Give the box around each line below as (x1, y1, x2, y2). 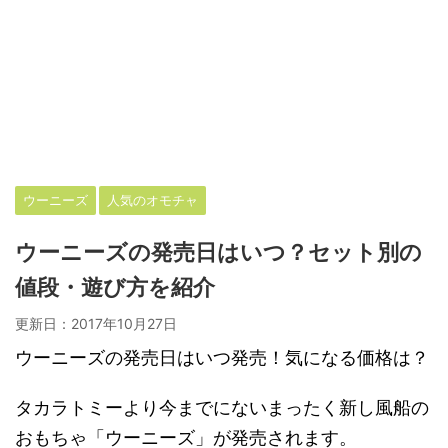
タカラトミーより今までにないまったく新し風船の (15, 397, 429, 418)
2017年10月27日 (71, 315, 177, 332)
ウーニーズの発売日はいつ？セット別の (15, 240, 422, 265)
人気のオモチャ (107, 192, 198, 208)
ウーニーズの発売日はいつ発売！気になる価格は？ (15, 347, 429, 368)
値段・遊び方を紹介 (15, 275, 215, 300)
